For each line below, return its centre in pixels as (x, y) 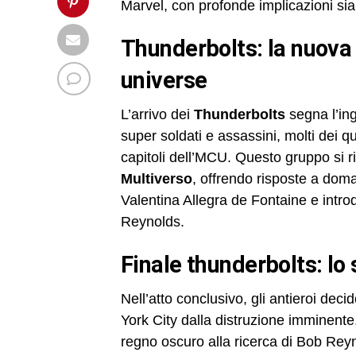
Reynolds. (153, 222)
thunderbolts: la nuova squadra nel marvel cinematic (128, 49)
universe (164, 81)
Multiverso (157, 179)
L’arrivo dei (157, 115)
